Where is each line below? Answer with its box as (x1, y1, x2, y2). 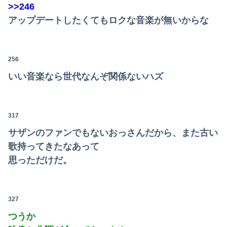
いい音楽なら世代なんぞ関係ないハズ (8, 71, 163, 82)
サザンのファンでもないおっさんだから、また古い (8, 127, 218, 138)
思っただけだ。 (8, 155, 72, 165)
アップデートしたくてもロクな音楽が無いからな (8, 15, 209, 25)
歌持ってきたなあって (8, 141, 99, 152)
